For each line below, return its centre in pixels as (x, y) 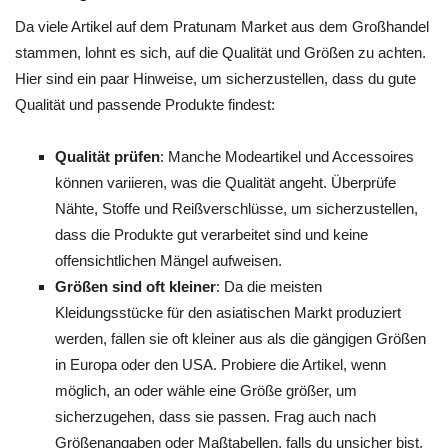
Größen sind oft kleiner (135, 286)
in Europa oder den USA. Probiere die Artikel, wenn (220, 364)
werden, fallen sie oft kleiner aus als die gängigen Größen (240, 338)
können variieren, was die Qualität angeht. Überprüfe (225, 182)
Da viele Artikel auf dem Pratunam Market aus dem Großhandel (222, 26)
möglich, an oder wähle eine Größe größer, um (206, 390)
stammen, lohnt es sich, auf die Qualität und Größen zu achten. (220, 52)
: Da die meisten (269, 286)
